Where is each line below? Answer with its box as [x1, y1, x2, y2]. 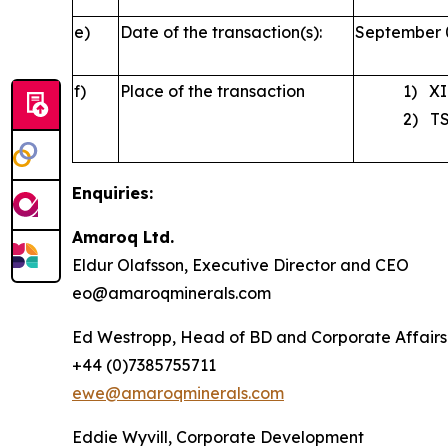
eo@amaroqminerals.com [72, 283, 271, 303]
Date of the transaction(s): [120, 22, 322, 42]
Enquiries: [72, 183, 153, 203]
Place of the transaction [120, 81, 305, 101]
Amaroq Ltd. [72, 227, 174, 247]
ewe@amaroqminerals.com [72, 383, 284, 403]
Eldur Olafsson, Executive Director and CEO [72, 255, 409, 275]
